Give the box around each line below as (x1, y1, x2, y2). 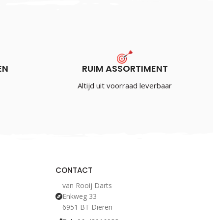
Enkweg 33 (62, 192, 97, 201)
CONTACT (55, 165, 92, 175)
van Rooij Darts (62, 181, 112, 190)
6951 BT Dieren (62, 202, 112, 212)
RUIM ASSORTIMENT (82, 62, 168, 75)
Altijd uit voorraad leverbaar (78, 81, 172, 90)
